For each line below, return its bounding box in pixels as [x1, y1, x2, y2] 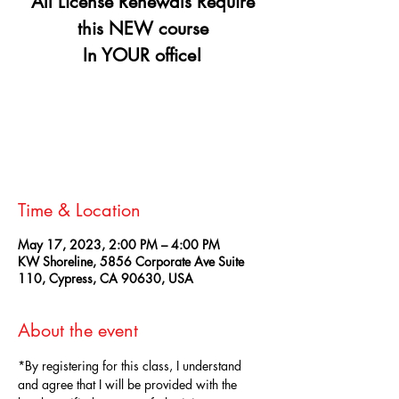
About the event [18, 319, 138, 343]
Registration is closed [78, 106, 207, 126]
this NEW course [77, 17, 208, 41]
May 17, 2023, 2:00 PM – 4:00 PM [18, 236, 220, 254]
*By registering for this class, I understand [18, 357, 245, 375]
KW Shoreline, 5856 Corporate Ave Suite [18, 253, 244, 271]
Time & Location [18, 199, 141, 223]
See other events [94, 127, 191, 147]
